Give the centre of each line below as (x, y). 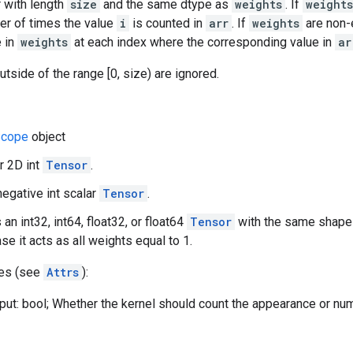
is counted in (167, 23)
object (47, 137)
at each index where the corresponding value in (203, 42)
